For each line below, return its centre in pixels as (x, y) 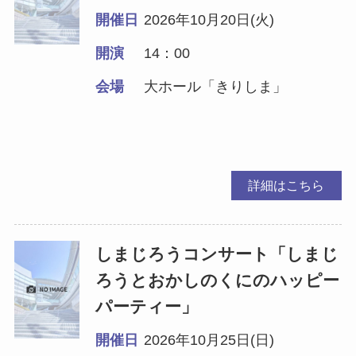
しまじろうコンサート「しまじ (217, 253)
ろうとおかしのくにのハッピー (218, 280)
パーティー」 (147, 306)
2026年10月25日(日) (209, 340)
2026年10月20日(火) (209, 19)
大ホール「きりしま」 (216, 86)
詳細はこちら (286, 185)
